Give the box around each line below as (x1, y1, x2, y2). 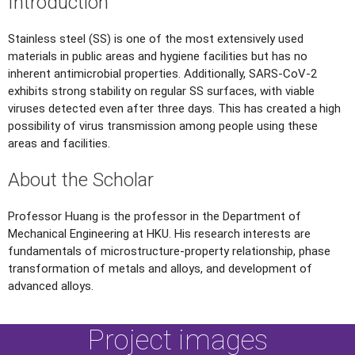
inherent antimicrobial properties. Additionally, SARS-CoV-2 (8, 67, 317, 82)
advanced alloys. (8, 279, 94, 294)
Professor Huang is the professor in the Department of (8, 209, 301, 224)
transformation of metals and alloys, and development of (8, 261, 312, 277)
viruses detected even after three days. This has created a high (8, 101, 341, 116)
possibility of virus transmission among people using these (8, 119, 318, 134)
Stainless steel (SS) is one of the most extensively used (8, 32, 303, 47)
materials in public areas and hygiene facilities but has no (8, 49, 307, 64)
